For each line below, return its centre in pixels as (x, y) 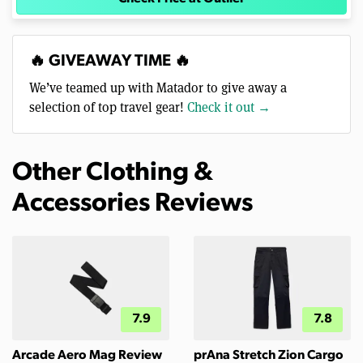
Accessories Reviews (132, 204)
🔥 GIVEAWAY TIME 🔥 (110, 61)
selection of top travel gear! (108, 106)
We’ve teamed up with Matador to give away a (158, 87)
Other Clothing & (113, 173)
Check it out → (229, 106)
